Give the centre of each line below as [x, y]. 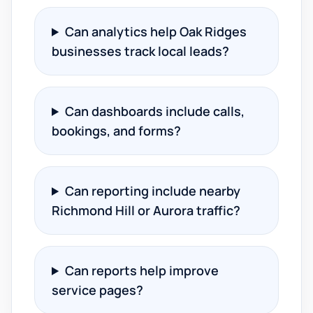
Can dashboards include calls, [155, 111]
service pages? [97, 290]
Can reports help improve [142, 270]
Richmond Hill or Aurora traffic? [146, 210]
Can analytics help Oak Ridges [156, 31]
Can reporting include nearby [153, 191]
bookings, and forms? [116, 131]
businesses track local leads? [140, 51]
